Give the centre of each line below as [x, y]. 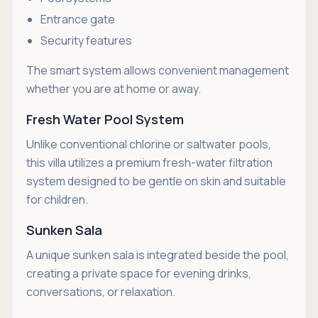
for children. [57, 199]
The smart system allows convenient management [158, 70]
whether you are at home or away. [114, 89]
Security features [86, 40]
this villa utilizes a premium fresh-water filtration [149, 163]
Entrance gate [78, 19]
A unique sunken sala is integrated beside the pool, [158, 255]
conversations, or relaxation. [101, 292]
